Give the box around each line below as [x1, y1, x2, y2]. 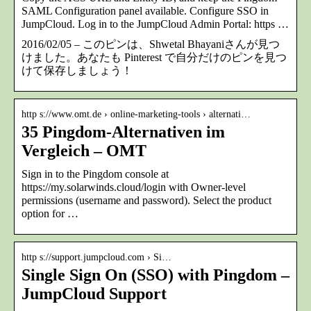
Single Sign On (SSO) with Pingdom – [22, 266, 289, 285]
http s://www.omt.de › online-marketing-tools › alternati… [22, 109, 251, 120]
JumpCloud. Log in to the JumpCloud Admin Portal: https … [22, 18, 289, 31]
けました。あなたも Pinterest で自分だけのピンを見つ [22, 51, 287, 64]
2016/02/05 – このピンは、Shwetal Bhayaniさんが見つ [22, 38, 280, 51]
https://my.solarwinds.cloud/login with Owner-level [22, 181, 246, 194]
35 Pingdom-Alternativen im [22, 123, 225, 142]
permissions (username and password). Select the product [22, 194, 271, 207]
